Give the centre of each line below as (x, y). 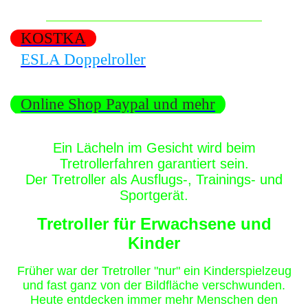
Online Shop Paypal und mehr (118, 104)
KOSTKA (53, 38)
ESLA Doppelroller (83, 59)
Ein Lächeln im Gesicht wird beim (154, 147)
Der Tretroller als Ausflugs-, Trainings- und (154, 179)
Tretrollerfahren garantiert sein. (154, 163)
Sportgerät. (154, 195)
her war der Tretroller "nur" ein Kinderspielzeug (163, 271)
